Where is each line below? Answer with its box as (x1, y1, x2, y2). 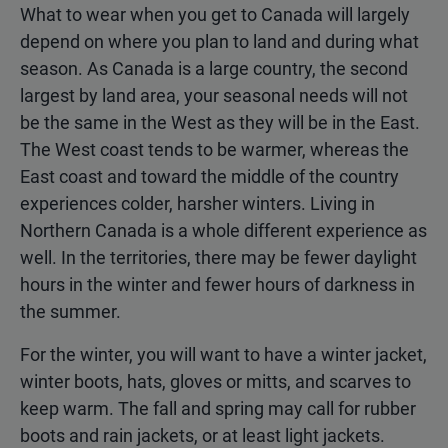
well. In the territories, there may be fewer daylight (20, 247, 417, 269)
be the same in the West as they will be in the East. (20, 112, 420, 134)
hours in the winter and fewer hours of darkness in (20, 274, 415, 296)
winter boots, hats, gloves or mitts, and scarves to (20, 371, 411, 393)
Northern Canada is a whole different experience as (20, 220, 427, 242)
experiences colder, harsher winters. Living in (20, 193, 375, 215)
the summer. (20, 301, 121, 323)
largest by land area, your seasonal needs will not (20, 85, 408, 107)
